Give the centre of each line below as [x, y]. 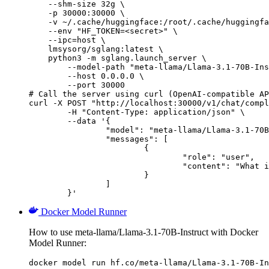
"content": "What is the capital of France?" [106, 166]
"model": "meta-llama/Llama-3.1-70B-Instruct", [67, 130]
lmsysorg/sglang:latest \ [96, 49]
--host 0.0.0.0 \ [86, 76]
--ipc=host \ [67, 40]
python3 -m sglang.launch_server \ [118, 58]
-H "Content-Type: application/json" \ [48, 112]
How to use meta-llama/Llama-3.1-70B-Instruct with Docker [144, 232]
